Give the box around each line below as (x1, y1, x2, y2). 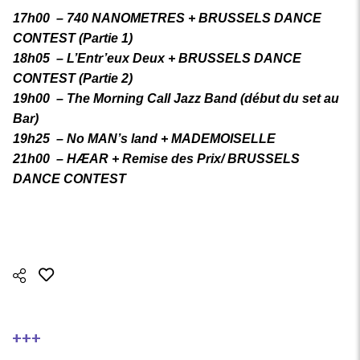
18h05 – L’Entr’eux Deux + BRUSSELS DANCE (13, 51, 301, 65)
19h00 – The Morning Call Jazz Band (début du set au (13, 92, 339, 105)
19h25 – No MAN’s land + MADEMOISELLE (13, 132, 276, 145)
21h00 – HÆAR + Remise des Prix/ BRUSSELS (13, 152, 300, 166)
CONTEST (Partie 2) (13, 72, 133, 85)
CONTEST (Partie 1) (13, 31, 133, 45)
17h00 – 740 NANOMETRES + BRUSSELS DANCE (13, 11, 321, 25)
